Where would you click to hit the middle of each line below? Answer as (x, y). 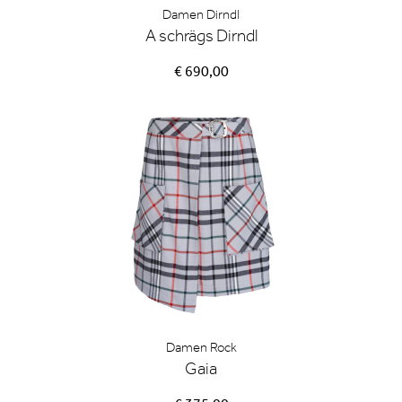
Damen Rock (201, 347)
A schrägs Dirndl (201, 35)
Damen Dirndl (201, 14)
